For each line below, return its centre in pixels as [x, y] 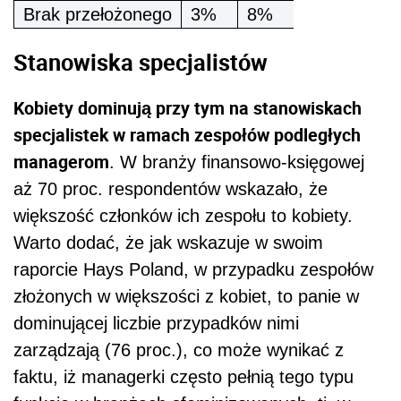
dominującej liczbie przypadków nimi [156, 324]
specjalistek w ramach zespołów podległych [187, 135]
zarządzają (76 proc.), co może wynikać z [179, 350]
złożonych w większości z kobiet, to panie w [186, 297]
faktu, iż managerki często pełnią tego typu [183, 377]
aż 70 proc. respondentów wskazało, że [171, 189]
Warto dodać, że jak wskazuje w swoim [168, 243]
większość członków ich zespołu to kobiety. [183, 216]
